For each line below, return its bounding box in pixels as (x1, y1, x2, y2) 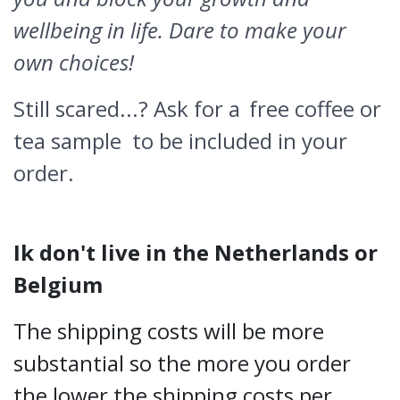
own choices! (13, 47, 134, 77)
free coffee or (249, 94, 381, 123)
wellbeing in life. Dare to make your (13, 15, 346, 45)
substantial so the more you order (13, 348, 351, 378)
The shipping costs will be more (13, 316, 324, 346)
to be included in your (127, 126, 347, 155)
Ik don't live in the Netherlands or (13, 237, 378, 267)
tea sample (13, 126, 121, 155)
